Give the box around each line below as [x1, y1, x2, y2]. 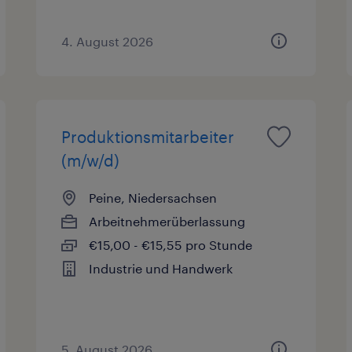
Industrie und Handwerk [89, 260, 233, 276]
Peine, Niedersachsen [89, 189, 218, 205]
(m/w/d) [61, 150, 120, 170]
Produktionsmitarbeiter [61, 126, 235, 146]
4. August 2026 [61, 33, 154, 49]
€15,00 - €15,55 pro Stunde [89, 236, 253, 252]
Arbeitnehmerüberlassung [89, 213, 246, 229]
